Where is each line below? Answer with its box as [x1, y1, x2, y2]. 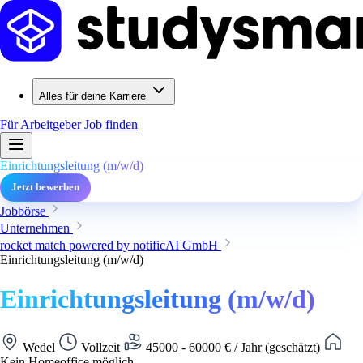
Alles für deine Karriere [39, 90, 146, 102]
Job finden [84, 117, 138, 131]
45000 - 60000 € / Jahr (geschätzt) [143, 340, 323, 354]
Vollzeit [78, 340, 123, 354]
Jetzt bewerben [11, 181, 79, 193]
